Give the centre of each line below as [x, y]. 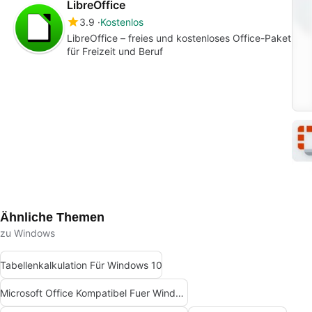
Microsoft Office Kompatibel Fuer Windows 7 [180, 292]
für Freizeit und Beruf [115, 52]
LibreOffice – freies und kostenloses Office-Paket [179, 38]
